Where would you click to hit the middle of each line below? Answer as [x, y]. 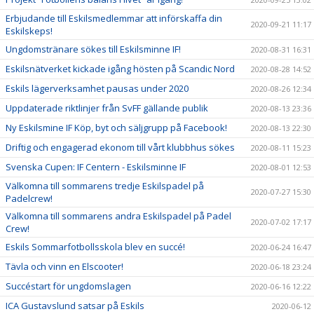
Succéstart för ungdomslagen [68, 286]
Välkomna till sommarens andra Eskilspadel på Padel [118, 216]
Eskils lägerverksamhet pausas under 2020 [97, 88]
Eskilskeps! [29, 30]
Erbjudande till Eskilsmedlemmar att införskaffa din [114, 18]
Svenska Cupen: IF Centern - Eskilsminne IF [96, 166]
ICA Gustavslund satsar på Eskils [75, 305]
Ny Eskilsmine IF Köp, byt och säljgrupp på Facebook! [116, 127]
